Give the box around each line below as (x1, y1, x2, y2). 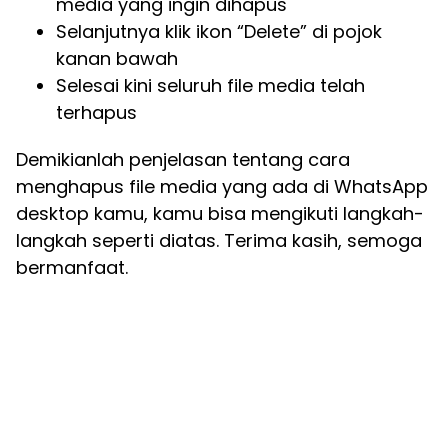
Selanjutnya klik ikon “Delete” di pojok (56, 19, 382, 44)
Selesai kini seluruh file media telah (56, 73, 365, 98)
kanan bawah (56, 46, 178, 71)
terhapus (56, 100, 137, 125)
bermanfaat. (16, 255, 128, 280)
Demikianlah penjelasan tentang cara (16, 147, 350, 172)
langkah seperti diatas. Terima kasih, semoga (16, 228, 422, 253)
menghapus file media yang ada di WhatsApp (16, 174, 428, 199)
